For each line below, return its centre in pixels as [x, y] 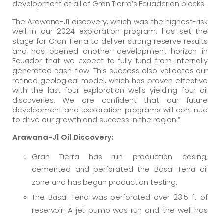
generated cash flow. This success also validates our [110, 70]
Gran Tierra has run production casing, [120, 156]
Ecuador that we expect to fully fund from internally [110, 61]
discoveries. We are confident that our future [110, 100]
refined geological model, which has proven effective [110, 80]
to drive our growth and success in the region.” [96, 120]
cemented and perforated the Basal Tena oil [120, 169]
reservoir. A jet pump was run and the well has [120, 210]
